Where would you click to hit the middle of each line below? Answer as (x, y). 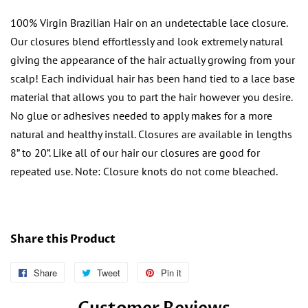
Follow (77, 273)
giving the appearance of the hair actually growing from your (153, 60)
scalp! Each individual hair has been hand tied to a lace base (153, 79)
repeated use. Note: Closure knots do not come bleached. (144, 172)
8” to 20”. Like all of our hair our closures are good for (135, 153)
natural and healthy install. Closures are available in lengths (151, 134)
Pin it (171, 273)
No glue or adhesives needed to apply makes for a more (141, 116)
